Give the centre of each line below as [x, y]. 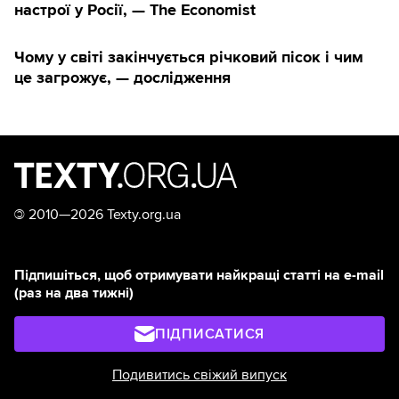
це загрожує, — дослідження [122, 78]
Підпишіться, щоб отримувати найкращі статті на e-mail [199, 276]
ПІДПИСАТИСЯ [210, 334]
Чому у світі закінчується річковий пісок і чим [189, 57]
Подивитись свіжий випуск [199, 375]
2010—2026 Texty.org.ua [103, 215]
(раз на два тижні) [74, 293]
